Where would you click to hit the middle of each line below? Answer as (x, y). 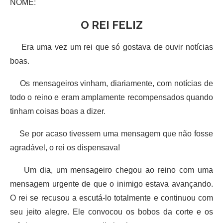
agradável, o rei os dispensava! (65, 147)
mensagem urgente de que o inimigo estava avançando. (111, 184)
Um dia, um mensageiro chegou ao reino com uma (111, 170)
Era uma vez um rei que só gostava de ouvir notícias (111, 47)
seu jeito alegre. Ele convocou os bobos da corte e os (111, 212)
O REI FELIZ (111, 25)
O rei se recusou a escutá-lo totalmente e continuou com (111, 198)
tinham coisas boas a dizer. (58, 111)
